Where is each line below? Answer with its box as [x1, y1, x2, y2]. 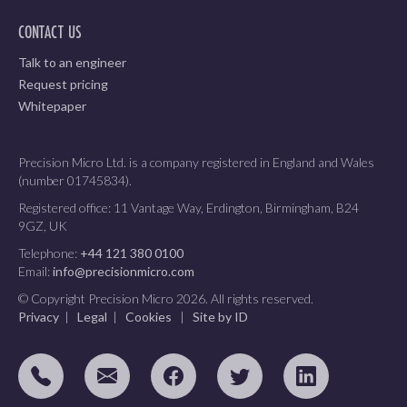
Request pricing [18, 75, 108, 92]
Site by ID [193, 308, 248, 324]
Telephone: [18, 244, 80, 261]
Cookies [125, 308, 172, 324]
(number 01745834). [18, 172, 132, 188]
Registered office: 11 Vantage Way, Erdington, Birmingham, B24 [18, 199, 359, 215]
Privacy [18, 308, 59, 324]
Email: [18, 263, 53, 279]
